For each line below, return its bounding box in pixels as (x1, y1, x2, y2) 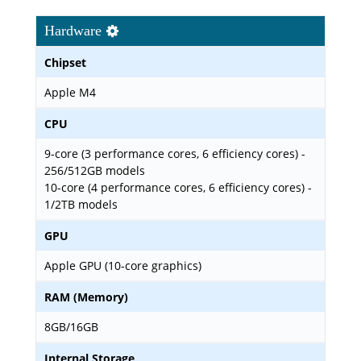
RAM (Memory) (44, 289, 128, 305)
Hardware (44, 23, 106, 39)
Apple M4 (44, 85, 96, 100)
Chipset (44, 55, 86, 70)
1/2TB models (44, 197, 118, 212)
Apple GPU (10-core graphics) (44, 258, 201, 273)
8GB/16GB (44, 319, 98, 334)
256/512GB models (44, 163, 145, 178)
